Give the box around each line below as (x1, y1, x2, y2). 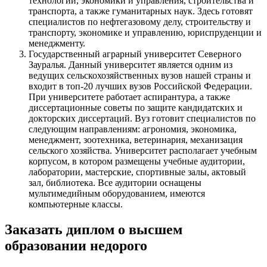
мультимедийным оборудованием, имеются (29, 188, 205, 199)
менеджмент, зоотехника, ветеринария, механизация (29, 135, 243, 145)
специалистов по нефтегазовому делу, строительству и (29, 17, 251, 27)
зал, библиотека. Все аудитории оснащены (29, 178, 201, 188)
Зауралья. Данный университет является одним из (29, 60, 232, 70)
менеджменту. (29, 38, 85, 49)
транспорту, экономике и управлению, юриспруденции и (29, 27, 262, 38)
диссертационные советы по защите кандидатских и (29, 103, 243, 113)
